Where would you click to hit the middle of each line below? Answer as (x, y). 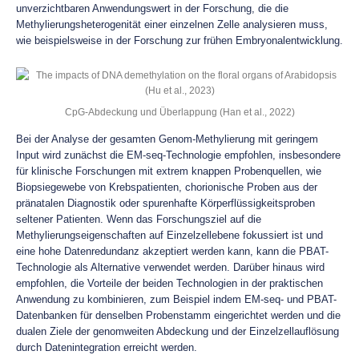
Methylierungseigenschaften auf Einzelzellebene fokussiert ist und (169, 235)
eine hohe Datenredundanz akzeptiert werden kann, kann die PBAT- (172, 251)
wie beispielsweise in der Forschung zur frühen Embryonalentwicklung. (179, 40)
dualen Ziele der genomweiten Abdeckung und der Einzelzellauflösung (177, 331)
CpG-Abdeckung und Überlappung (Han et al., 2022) (179, 112)
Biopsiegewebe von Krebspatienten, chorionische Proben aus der (167, 187)
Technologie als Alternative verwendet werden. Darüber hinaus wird (170, 267)
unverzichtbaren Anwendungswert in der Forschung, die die (152, 8)
